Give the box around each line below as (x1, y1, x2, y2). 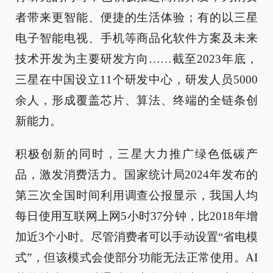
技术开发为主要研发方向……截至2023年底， (15, 52, 258, 65)
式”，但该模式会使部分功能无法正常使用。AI (15, 251, 258, 264)
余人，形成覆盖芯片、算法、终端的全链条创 (15, 94, 258, 107)
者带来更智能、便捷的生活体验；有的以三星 (15, 11, 258, 24)
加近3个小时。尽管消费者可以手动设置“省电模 (15, 230, 258, 243)
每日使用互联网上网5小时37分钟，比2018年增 (15, 210, 258, 222)
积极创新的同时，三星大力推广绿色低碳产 (15, 147, 258, 160)
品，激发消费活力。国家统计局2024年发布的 (15, 168, 258, 181)
